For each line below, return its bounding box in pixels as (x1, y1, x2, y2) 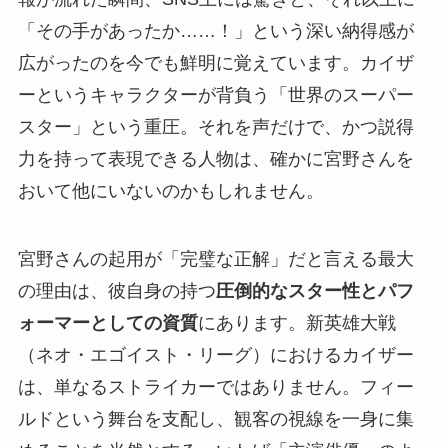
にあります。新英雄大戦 (197, 313, 396, 334)
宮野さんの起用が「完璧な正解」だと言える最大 (17, 249, 414, 270)
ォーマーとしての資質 (17, 313, 198, 334)
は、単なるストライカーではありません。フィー (17, 377, 414, 398)
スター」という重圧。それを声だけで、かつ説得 (17, 117, 414, 138)
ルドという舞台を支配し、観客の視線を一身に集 (17, 409, 414, 430)
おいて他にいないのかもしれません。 (17, 181, 324, 202)
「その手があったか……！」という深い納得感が (17, 21, 414, 42)
